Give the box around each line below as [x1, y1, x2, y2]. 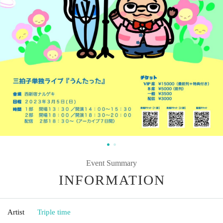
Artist [7, 208, 24, 216]
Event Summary [86, 158, 137, 167]
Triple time [37, 208, 71, 216]
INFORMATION [59, 172, 165, 188]
